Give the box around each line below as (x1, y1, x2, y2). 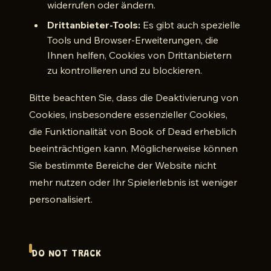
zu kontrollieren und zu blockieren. (47, 64, 202, 76)
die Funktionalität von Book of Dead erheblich (29, 125, 237, 137)
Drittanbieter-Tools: (47, 19, 140, 31)
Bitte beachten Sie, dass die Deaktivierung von (29, 91, 238, 103)
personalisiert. (29, 193, 93, 205)
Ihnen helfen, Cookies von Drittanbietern (47, 49, 232, 61)
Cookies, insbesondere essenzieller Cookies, (29, 108, 227, 120)
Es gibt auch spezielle (140, 19, 240, 31)
